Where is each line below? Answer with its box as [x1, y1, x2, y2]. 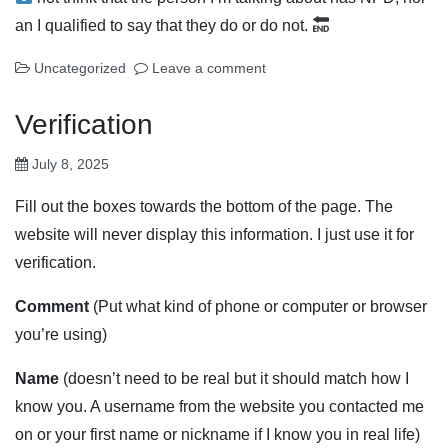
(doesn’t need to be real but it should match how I [59, 369, 409, 387]
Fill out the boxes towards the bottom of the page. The [15, 197, 393, 215]
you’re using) [15, 325, 107, 343]
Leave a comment [152, 59, 266, 76]
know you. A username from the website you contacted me [15, 397, 424, 415]
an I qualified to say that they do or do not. [15, 16, 312, 34]
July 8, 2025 [32, 155, 109, 172]
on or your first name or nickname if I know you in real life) [15, 425, 420, 443]
